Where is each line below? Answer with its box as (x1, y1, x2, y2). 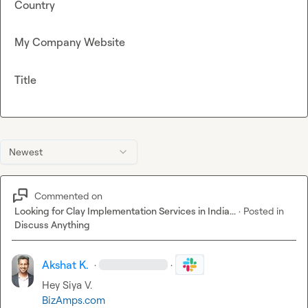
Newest (9, 146, 43, 158)
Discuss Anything (14, 219, 90, 231)
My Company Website (14, 35, 125, 49)
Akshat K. (42, 258, 89, 272)
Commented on (34, 189, 102, 201)
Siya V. (63, 278, 93, 292)
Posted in (243, 205, 284, 217)
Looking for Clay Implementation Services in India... (14, 205, 236, 217)
